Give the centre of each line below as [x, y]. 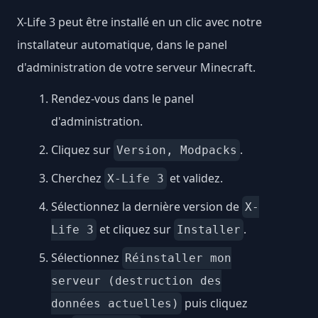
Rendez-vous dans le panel [122, 99]
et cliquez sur [135, 230]
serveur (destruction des [136, 281]
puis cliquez [215, 303]
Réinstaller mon [178, 258]
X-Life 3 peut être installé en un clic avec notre [139, 22]
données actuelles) [115, 304]
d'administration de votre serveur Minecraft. [136, 68]
